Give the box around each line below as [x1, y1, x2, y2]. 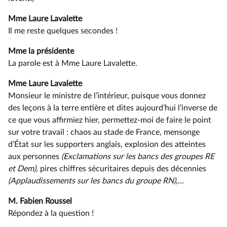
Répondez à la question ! [8, 209, 94, 217]
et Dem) [8, 165, 36, 173]
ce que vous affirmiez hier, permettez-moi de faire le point [8, 116, 211, 124]
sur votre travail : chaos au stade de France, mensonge [8, 128, 200, 136]
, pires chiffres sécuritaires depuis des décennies [36, 165, 206, 173]
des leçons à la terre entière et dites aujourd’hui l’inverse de [8, 104, 217, 112]
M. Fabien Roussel [8, 197, 72, 205]
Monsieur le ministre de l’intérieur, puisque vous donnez [8, 92, 206, 100]
